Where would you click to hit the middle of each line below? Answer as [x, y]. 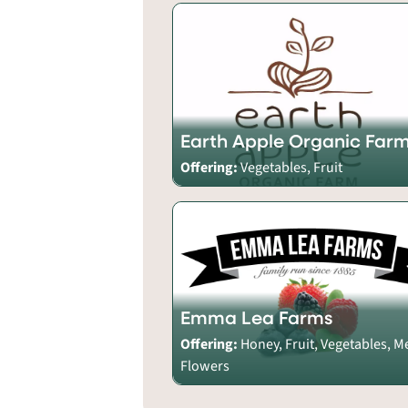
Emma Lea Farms [257, 317]
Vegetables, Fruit [292, 167]
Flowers [205, 366]
